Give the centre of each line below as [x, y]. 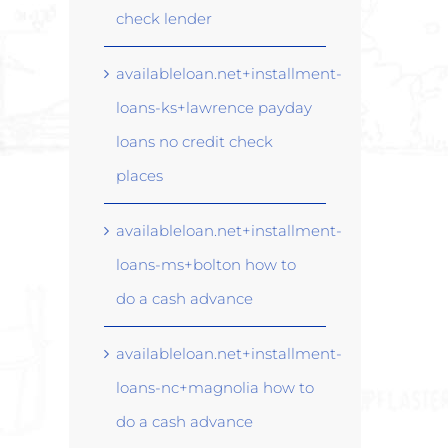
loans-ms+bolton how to [205, 265]
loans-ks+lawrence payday [213, 108]
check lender [163, 19]
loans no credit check [194, 142]
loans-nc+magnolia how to [214, 388]
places [139, 176]
